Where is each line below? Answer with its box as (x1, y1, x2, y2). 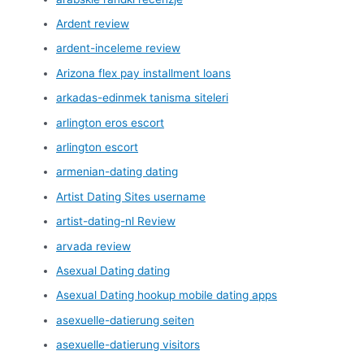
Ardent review (56, 17, 130, 31)
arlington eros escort (56, 115, 165, 129)
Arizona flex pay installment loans (56, 66, 232, 80)
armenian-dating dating (56, 165, 179, 179)
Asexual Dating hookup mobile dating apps (56, 288, 278, 302)
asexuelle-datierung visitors (56, 338, 201, 352)
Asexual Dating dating (56, 264, 171, 278)
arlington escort (56, 141, 139, 154)
